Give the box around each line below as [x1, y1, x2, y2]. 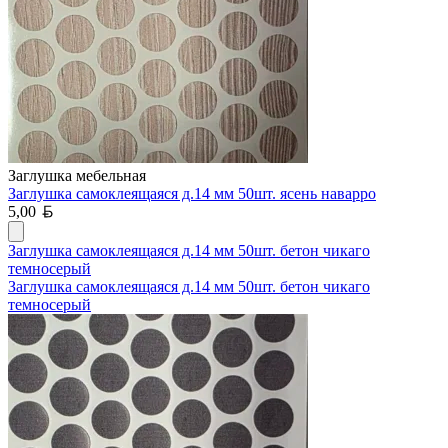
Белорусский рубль [53, 201, 185, 219]
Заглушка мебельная [8, 166, 146, 184]
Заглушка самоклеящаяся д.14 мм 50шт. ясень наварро [8, 184, 376, 202]
